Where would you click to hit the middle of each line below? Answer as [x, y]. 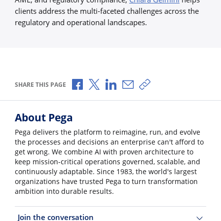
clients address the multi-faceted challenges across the [107, 11]
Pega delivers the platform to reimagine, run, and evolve [108, 132]
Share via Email [159, 83]
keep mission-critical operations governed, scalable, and [108, 162]
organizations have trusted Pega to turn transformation [106, 181]
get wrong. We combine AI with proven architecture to [104, 152]
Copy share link [176, 83]
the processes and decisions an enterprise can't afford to [109, 142]
